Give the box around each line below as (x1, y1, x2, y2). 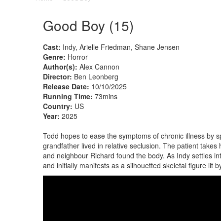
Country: (43, 101, 73, 111)
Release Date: (43, 81, 89, 91)
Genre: (43, 51, 66, 62)
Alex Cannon (77, 61, 119, 72)
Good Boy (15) (43, 15, 134, 35)
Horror (66, 51, 88, 62)
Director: (43, 71, 72, 81)
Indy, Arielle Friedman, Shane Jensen (61, 41, 180, 52)
